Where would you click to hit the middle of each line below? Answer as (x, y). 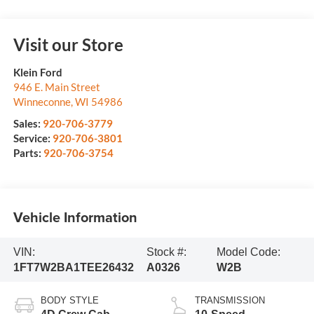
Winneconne (42, 102)
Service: (33, 138)
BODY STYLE (69, 301)
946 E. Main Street (56, 87)
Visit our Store (68, 45)
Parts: (28, 153)
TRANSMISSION (230, 301)
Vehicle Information (75, 217)
